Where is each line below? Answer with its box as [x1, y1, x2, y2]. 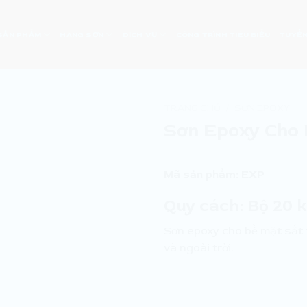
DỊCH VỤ [122, 29, 158, 39]
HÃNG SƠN [60, 29, 104, 39]
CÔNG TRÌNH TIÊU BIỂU [175, 29, 271, 39]
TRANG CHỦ [164, 102, 221, 114]
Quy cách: [164, 195, 243, 216]
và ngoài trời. [164, 241, 233, 255]
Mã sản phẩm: [164, 167, 238, 182]
